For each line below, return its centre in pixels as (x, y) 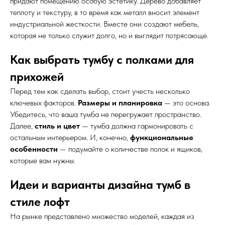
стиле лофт (40, 202)
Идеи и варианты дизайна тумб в (100, 185)
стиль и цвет (57, 126)
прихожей (37, 77)
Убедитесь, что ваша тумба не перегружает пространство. (106, 115)
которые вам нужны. (43, 161)
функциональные (162, 138)
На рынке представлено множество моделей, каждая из (102, 216)
